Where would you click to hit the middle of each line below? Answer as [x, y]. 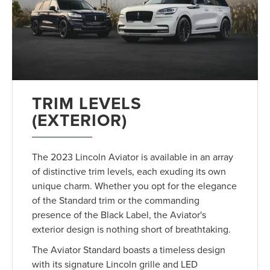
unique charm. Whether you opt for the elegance [135, 186]
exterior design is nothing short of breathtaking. [132, 229]
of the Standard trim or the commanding [116, 200]
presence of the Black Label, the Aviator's [119, 215]
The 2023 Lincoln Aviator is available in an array [133, 157]
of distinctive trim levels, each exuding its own [129, 171]
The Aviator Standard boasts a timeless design [129, 250]
